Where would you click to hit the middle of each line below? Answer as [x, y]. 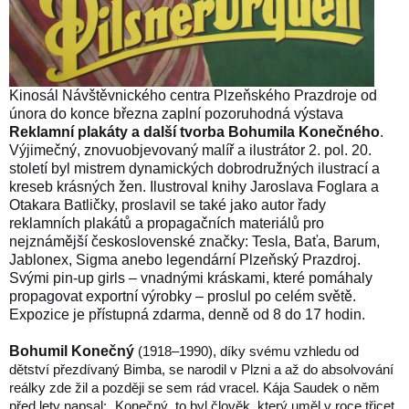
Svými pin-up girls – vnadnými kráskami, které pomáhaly [191, 278]
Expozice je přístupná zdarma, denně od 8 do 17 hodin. [187, 315]
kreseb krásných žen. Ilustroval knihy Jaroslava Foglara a [194, 187]
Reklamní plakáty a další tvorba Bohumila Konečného [194, 132]
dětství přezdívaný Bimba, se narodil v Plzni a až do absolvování [201, 370]
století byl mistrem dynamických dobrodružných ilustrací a [194, 169]
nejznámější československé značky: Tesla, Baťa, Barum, [194, 242]
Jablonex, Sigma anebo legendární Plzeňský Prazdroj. [185, 260]
